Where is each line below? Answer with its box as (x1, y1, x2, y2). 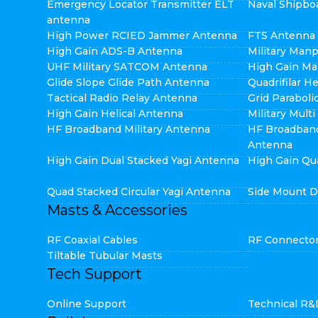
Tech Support (46, 265, 142, 283)
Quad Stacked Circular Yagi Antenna (46, 185, 231, 198)
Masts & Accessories (46, 202, 187, 219)
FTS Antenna (247, 29, 315, 42)
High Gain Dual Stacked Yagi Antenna (46, 154, 239, 167)
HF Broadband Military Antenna (46, 123, 210, 136)
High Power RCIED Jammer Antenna (46, 29, 237, 42)
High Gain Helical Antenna (46, 107, 183, 120)
